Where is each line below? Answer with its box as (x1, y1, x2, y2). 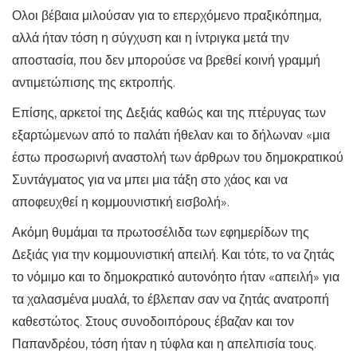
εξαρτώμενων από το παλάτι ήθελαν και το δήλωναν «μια (12, 127, 330, 143)
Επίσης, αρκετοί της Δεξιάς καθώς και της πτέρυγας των (12, 105, 326, 120)
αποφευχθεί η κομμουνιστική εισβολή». (12, 194, 229, 210)
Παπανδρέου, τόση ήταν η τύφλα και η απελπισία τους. (12, 336, 316, 351)
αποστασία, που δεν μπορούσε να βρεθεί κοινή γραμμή (12, 53, 320, 68)
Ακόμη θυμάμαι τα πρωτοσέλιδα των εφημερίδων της (12, 225, 309, 240)
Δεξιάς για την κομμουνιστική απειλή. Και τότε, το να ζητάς (12, 247, 335, 262)
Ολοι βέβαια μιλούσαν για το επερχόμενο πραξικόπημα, (12, 8, 321, 23)
